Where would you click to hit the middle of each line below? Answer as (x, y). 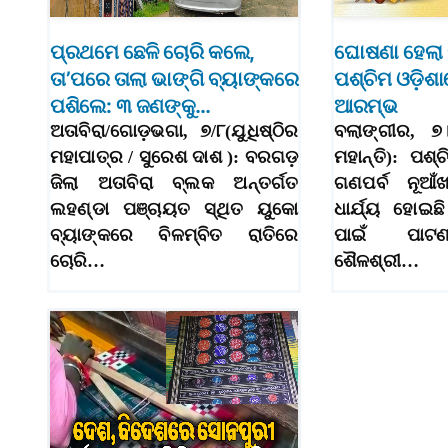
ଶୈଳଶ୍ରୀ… (376, 261)
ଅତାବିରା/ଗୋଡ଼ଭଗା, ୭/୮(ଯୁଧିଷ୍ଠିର (174, 131)
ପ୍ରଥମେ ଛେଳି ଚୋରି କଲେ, (152, 52)
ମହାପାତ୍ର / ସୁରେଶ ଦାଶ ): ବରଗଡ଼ (174, 157)
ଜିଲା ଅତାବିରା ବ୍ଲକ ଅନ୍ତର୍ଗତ (174, 183)
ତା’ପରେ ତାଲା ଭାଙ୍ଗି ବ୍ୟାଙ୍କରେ (174, 79)
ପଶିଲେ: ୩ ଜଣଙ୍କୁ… (130, 106)
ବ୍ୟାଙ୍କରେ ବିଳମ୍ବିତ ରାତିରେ (174, 235)
